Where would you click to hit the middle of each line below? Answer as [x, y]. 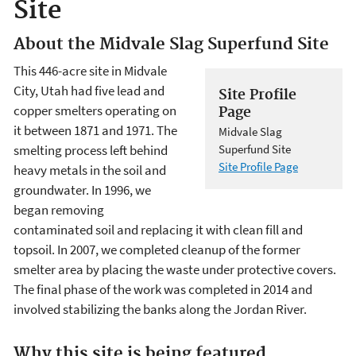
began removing [59, 210]
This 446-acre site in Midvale [90, 71]
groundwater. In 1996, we [82, 190]
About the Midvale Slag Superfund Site [171, 44]
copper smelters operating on [95, 111]
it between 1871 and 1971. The [95, 131]
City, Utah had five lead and [89, 91]
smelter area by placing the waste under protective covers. [175, 270]
